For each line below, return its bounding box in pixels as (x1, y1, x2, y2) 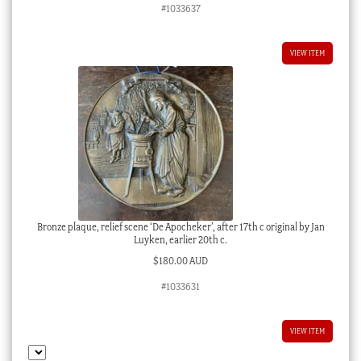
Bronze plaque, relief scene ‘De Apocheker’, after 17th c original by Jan (36, 220, 325, 233)
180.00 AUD (159, 255, 208, 268)
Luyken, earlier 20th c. (134, 233, 227, 246)
